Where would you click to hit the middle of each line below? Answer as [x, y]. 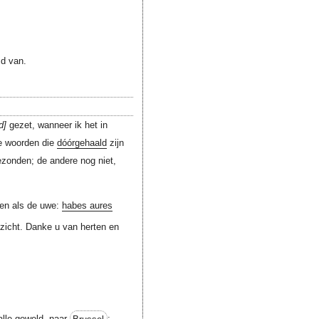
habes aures [87, 206]
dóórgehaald [82, 143]
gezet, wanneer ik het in [57, 125]
